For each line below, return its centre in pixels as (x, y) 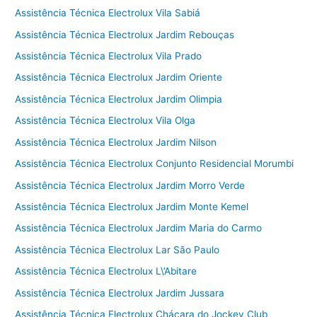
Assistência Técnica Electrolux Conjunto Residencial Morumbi (155, 164)
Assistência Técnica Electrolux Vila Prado (109, 56)
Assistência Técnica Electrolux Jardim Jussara (120, 293)
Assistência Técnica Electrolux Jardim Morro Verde (130, 185)
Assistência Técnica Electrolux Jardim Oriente (119, 77)
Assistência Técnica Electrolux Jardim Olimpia (119, 99)
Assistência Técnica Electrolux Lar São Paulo (117, 249)
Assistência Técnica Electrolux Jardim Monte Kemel (132, 206)
